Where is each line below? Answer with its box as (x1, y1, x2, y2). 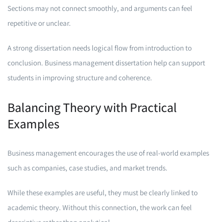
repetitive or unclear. (7, 18, 71, 28)
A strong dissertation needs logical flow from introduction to (7, 43, 192, 53)
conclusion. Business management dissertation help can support (7, 58, 205, 67)
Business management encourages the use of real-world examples (7, 148, 209, 158)
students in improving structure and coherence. (7, 73, 152, 82)
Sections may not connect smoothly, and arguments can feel (7, 3, 192, 13)
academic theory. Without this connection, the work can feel (7, 203, 192, 212)
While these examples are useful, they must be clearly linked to (7, 188, 198, 197)
